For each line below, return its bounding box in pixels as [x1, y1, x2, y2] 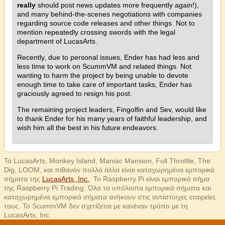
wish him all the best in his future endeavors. [17, 124, 158, 132]
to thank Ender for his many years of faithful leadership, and [17, 115, 207, 123]
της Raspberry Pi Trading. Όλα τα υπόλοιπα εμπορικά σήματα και [4, 184, 211, 192]
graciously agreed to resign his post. [17, 89, 132, 97]
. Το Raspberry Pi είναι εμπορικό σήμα [89, 175, 209, 183]
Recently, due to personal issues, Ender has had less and [17, 53, 199, 61]
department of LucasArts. [17, 37, 97, 45]
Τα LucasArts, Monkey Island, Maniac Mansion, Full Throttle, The [4, 157, 210, 165]
